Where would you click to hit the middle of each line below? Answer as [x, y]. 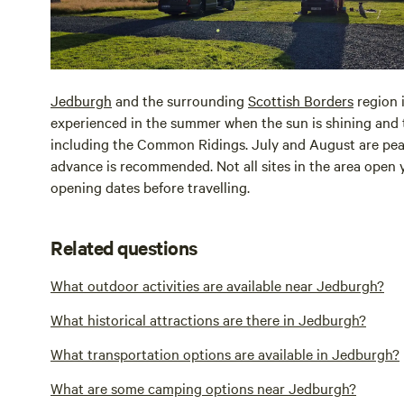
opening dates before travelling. [150, 186]
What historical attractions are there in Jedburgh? [208, 319]
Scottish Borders [301, 100]
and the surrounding [180, 100]
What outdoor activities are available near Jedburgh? [217, 285]
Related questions [124, 247]
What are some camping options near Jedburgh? [203, 387]
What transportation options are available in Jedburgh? [225, 353]
